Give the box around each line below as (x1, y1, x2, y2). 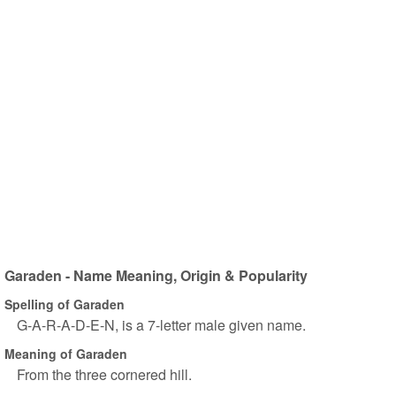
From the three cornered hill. (17, 364, 192, 385)
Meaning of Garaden (4, 344, 127, 362)
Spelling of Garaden (4, 294, 125, 313)
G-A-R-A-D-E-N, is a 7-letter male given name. (17, 315, 306, 335)
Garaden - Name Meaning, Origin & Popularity (4, 265, 308, 286)
